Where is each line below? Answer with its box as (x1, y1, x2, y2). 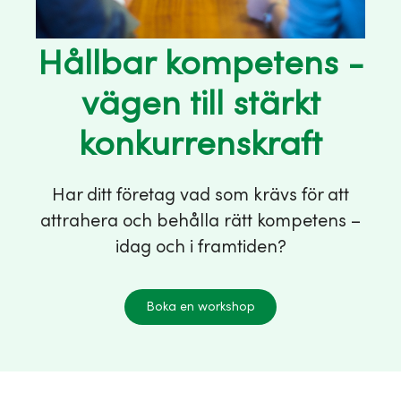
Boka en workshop (146, 300, 255, 314)
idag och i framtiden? (115, 236, 286, 258)
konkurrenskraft (79, 125, 322, 165)
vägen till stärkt (81, 85, 320, 124)
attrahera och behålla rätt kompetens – (40, 210, 361, 232)
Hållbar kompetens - (37, 45, 364, 84)
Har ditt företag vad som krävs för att (52, 184, 349, 206)
